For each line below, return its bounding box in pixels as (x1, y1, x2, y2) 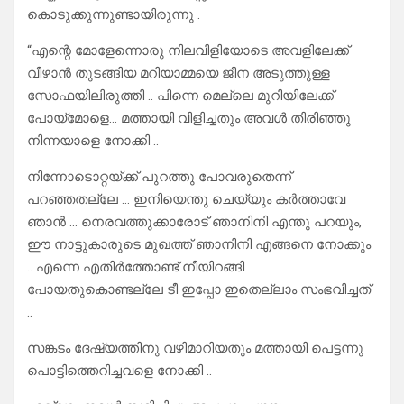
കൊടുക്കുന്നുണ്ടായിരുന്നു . (27, 6, 200, 23)
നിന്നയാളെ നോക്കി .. (27, 133, 159, 150)
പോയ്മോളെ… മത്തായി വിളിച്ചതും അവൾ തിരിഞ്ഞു (27, 110, 351, 127)
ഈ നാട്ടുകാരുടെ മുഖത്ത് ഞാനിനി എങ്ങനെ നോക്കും (27, 236, 371, 253)
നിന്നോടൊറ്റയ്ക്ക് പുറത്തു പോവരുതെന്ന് (27, 169, 291, 186)
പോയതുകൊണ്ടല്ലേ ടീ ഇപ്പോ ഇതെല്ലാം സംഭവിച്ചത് (27, 281, 371, 298)
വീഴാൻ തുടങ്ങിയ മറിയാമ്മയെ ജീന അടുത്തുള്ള (27, 65, 330, 82)
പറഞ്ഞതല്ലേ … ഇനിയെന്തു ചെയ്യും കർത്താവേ (27, 191, 345, 208)
